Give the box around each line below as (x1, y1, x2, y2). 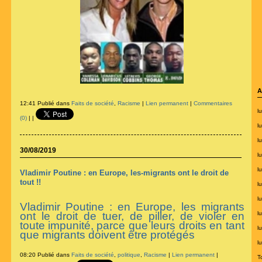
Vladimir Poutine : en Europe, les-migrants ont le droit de (19, 168, 229, 177)
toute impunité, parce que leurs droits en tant (19, 219, 244, 232)
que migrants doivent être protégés (19, 229, 195, 242)
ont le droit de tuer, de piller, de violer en (19, 210, 244, 223)
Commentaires (193, 100, 232, 106)
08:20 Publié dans (19, 251, 71, 258)
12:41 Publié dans (19, 100, 71, 106)
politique (117, 251, 140, 258)
